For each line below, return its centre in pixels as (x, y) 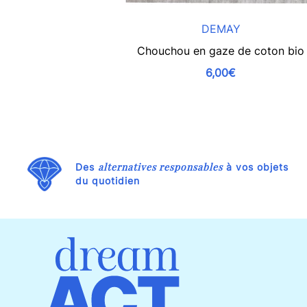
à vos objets (256, 167)
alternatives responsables (160, 167)
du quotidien (108, 180)
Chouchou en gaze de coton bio (221, 50)
